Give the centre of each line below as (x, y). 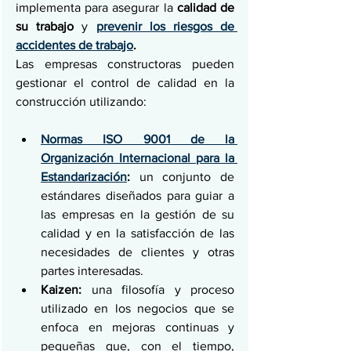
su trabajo (49, 26)
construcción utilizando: (81, 101)
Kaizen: (61, 289)
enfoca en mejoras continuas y (138, 327)
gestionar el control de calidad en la (125, 83)
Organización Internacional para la (138, 158)
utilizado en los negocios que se (138, 308)
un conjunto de (182, 177)
